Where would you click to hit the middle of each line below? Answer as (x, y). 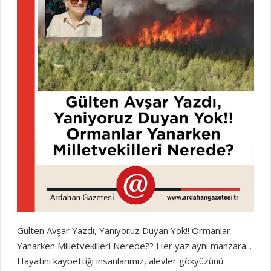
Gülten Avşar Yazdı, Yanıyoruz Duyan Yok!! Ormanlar (123, 231)
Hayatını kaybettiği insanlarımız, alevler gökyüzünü (120, 261)
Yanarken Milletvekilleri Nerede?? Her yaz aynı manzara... (135, 246)
